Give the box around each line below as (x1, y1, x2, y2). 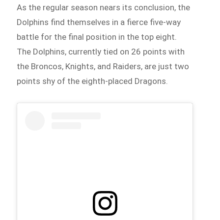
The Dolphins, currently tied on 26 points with (17, 47, 185, 57)
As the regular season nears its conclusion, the (17, 2, 191, 13)
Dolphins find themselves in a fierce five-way (17, 17, 181, 27)
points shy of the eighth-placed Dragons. (17, 76, 168, 86)
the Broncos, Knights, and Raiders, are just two (17, 61, 190, 72)
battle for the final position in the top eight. (17, 32, 177, 42)
